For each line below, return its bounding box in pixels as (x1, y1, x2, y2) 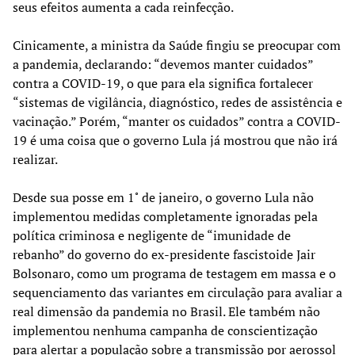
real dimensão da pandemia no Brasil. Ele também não (13, 302, 320, 320)
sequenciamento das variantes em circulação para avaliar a (13, 283, 342, 301)
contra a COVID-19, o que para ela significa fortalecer (13, 74, 313, 92)
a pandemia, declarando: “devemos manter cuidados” (13, 55, 313, 73)
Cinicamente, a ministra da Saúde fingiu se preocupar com (13, 36, 341, 54)
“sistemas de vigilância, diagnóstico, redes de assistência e (13, 93, 342, 111)
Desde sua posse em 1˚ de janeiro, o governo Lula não (13, 188, 314, 206)
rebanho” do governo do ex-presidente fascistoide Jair (13, 245, 315, 263)
